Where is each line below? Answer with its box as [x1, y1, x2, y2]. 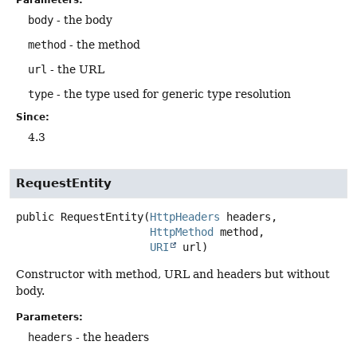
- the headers [73, 330, 149, 343]
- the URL [47, 62, 104, 76]
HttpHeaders [150, 210, 220, 223]
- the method [66, 37, 140, 51]
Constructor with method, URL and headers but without [16, 267, 330, 280]
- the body [53, 13, 112, 26]
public [16, 210, 54, 223]
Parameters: [16, 311, 83, 323]
